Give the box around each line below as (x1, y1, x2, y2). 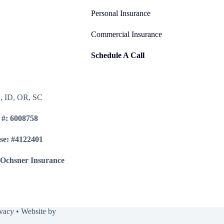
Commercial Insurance (90, 30, 162, 39)
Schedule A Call (90, 51, 144, 60)
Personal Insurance (90, 9, 150, 18)
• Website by (14, 207, 56, 216)
